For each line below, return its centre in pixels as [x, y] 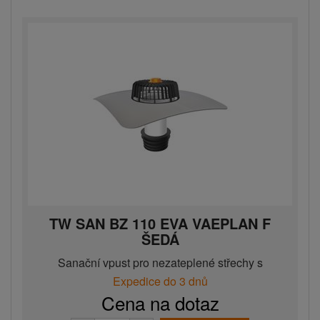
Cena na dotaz [160, 303]
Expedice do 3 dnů [160, 281]
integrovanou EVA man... [160, 279]
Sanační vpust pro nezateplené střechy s [160, 263]
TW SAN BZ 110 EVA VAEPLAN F [160, 224]
